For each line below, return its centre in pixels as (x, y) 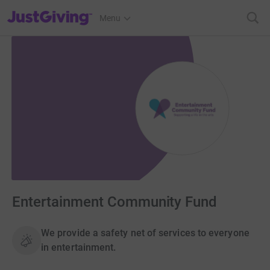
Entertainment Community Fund (115, 202)
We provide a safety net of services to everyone (145, 233)
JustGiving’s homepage (50, 10)
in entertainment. (79, 248)
